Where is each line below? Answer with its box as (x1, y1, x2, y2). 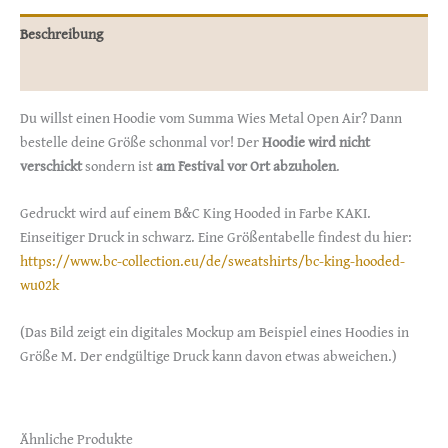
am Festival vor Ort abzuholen (156, 154, 336, 176)
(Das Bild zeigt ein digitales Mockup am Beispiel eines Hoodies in (20, 321, 409, 343)
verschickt (20, 154, 82, 176)
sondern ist (82, 154, 156, 176)
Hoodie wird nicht (262, 130, 370, 152)
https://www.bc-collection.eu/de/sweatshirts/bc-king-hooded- (20, 249, 405, 271)
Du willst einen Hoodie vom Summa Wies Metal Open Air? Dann (20, 106, 402, 128)
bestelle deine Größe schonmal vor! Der (20, 130, 262, 152)
